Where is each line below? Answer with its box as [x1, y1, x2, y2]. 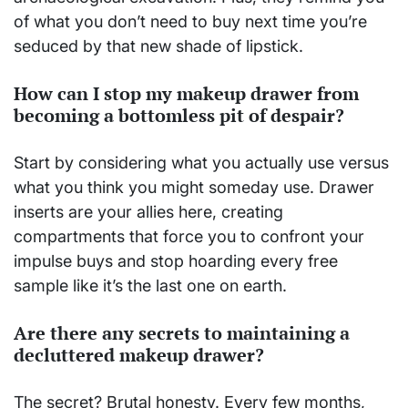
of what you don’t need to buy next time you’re [14, 12, 367, 32]
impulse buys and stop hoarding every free [14, 251, 338, 271]
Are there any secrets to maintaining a [14, 320, 350, 345]
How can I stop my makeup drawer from [14, 80, 359, 106]
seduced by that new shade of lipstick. [14, 36, 303, 56]
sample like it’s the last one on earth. [14, 276, 287, 296]
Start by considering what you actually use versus [14, 153, 389, 173]
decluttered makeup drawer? [14, 342, 264, 367]
